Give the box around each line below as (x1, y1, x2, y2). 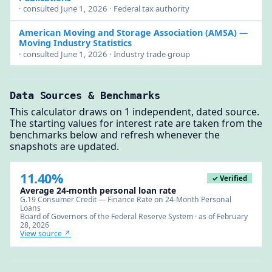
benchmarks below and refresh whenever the (10, 128, 220, 142)
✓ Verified (212, 174, 247, 183)
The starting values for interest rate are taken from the (10, 117, 262, 131)
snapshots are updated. (10, 140, 119, 154)
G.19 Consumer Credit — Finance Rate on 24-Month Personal (20, 194, 231, 205)
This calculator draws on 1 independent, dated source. (10, 105, 259, 119)
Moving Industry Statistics (18, 37, 132, 49)
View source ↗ (20, 228, 71, 239)
